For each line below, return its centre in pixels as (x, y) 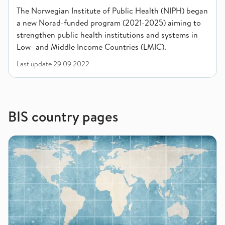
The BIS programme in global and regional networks (98, 141)
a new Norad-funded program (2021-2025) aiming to (109, 23)
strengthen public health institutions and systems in (107, 35)
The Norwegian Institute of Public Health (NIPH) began (112, 11)
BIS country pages (63, 116)
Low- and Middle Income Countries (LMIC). (91, 47)
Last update (35, 64)
